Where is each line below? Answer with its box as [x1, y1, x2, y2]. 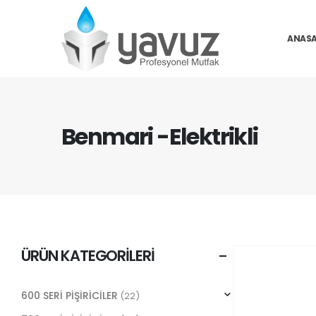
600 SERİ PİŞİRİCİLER [21, 288, 118, 303]
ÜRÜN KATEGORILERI [21, 245, 155, 266]
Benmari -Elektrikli [61, 120, 258, 152]
